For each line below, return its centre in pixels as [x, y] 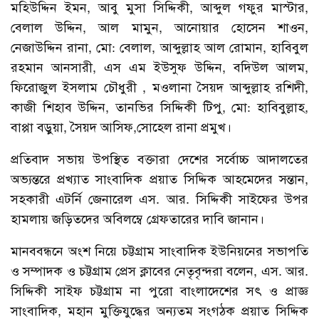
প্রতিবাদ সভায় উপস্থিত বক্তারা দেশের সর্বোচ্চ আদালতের [159, 159]
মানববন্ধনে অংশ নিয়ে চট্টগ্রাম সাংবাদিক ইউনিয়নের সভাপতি [159, 251]
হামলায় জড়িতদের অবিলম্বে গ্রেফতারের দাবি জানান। [137, 219]
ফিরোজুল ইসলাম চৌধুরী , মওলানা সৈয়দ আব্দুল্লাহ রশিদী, [159, 87]
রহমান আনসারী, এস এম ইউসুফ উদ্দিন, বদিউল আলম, [159, 67]
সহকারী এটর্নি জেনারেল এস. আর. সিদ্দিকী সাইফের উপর [159, 199]
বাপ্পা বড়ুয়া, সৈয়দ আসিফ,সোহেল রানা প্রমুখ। [121, 127]
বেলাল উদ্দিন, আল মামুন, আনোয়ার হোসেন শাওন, [159, 27]
